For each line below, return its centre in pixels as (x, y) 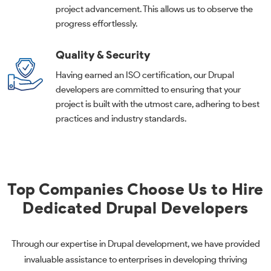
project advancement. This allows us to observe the (154, 9)
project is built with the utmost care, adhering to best (158, 104)
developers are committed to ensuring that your (148, 89)
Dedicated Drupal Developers (135, 208)
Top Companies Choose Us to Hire (135, 189)
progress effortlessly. (96, 23)
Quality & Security (103, 55)
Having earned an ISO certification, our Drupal (145, 75)
